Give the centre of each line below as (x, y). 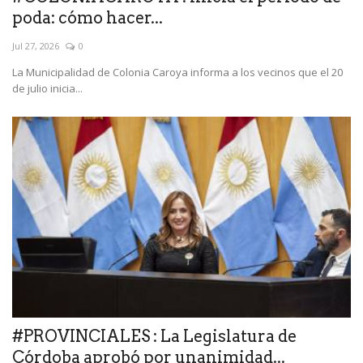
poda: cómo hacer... (88, 17)
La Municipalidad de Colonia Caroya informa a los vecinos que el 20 (177, 72)
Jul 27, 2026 (36, 45)
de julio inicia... (47, 88)
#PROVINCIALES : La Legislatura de (154, 337)
